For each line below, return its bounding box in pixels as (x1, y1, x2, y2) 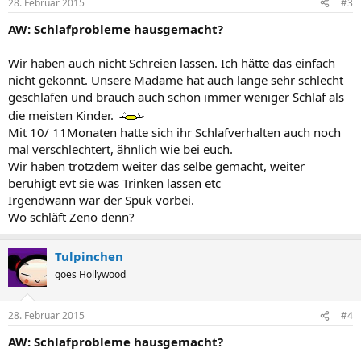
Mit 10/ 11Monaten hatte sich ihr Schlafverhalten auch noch (8, 123, 341, 140)
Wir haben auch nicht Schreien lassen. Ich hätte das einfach (8, 54, 335, 71)
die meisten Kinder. (8, 106, 117, 123)
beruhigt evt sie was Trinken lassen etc (8, 174, 221, 191)
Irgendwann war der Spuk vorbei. (8, 191, 194, 208)
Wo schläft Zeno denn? (8, 208, 135, 225)
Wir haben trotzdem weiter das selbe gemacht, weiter (8, 157, 305, 174)
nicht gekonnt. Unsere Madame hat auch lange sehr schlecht (8, 71, 343, 88)
